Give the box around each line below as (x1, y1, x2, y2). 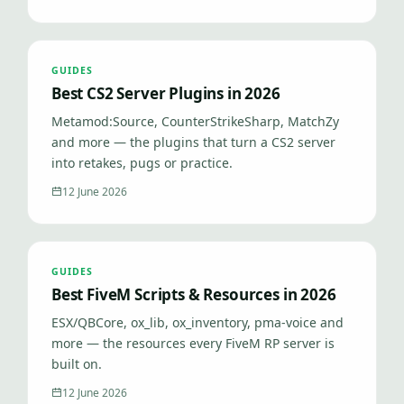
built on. (51, 355, 102, 372)
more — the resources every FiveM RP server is (51, 335, 335, 352)
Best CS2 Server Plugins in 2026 (51, 83, 280, 104)
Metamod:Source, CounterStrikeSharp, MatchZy (51, 113, 339, 130)
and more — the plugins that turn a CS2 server (51, 133, 335, 151)
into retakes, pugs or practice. (51, 154, 233, 171)
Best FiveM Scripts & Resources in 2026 (51, 284, 336, 305)
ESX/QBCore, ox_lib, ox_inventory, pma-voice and (51, 314, 344, 331)
